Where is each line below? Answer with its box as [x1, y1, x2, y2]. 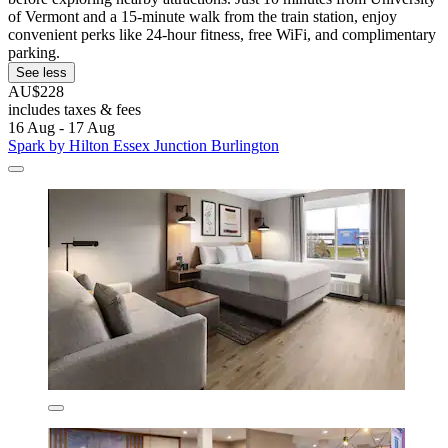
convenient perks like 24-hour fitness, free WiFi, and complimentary [8, 25, 436, 43]
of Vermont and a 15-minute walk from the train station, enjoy [8, 7, 397, 25]
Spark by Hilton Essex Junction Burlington [8, 136, 279, 154]
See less [16, 64, 67, 80]
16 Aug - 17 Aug [8, 118, 115, 136]
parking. [8, 43, 60, 61]
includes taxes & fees [8, 100, 141, 118]
